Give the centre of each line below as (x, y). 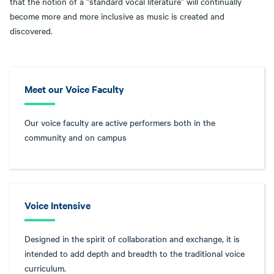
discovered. (31, 31)
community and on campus (76, 137)
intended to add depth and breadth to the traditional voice (135, 254)
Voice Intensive (57, 205)
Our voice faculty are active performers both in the (120, 123)
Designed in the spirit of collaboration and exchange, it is (132, 239)
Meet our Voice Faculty (74, 89)
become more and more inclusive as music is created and (117, 16)
